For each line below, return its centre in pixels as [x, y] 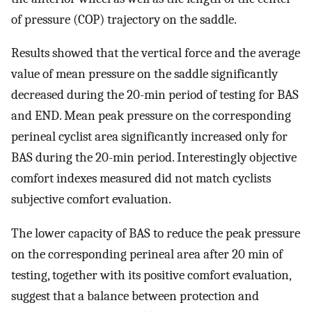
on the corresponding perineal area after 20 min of [147, 255]
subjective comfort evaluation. [91, 200]
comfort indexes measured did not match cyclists [141, 179]
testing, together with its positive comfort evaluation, [151, 275]
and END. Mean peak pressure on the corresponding [151, 116]
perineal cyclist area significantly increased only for [149, 137]
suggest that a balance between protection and [135, 296]
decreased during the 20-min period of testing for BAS [155, 95]
